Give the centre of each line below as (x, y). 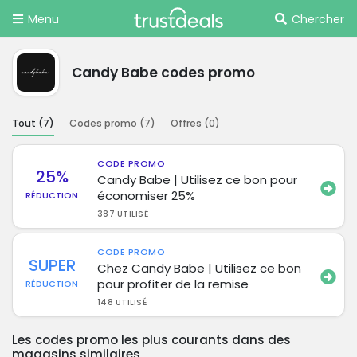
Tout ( (27, 123)
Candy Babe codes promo (163, 72)
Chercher (318, 19)
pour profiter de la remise (173, 284)
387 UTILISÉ (123, 214)
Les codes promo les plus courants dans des (151, 339)
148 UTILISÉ (122, 302)
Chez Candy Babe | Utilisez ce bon (200, 268)
